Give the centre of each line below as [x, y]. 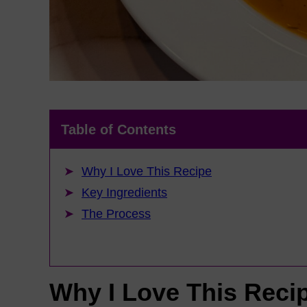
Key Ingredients [124, 193]
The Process [116, 214]
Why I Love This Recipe [147, 171]
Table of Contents [119, 130]
